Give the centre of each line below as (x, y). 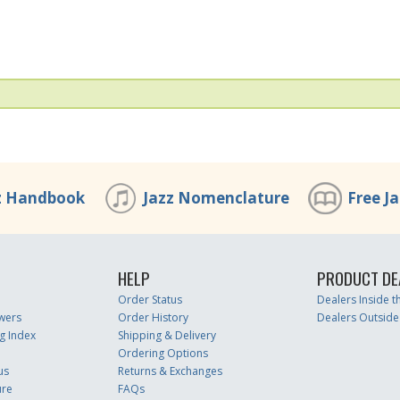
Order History (153, 317)
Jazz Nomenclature (216, 198)
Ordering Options (162, 353)
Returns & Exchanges (170, 371)
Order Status (150, 300)
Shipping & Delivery (167, 335)
